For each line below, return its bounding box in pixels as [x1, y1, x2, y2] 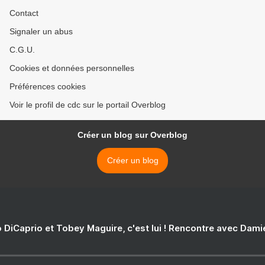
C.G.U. [9, 45, 35, 54]
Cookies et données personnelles [9, 63, 134, 73]
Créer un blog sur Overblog [77, 130, 188, 140]
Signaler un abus [9, 27, 73, 36]
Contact [9, 8, 38, 18]
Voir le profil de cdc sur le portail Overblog [9, 100, 166, 109]
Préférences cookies [9, 82, 86, 91]
